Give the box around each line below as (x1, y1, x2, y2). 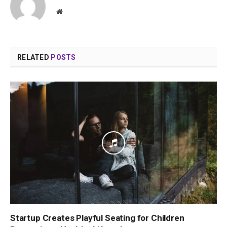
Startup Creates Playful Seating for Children (10, 213, 184, 223)
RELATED (17, 53, 51, 61)
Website (62, 7, 85, 15)
